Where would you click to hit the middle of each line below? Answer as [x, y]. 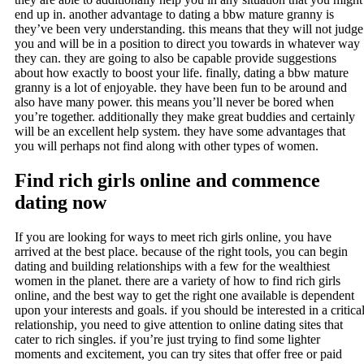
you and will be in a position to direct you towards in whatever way [187, 44]
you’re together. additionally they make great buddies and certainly [185, 117]
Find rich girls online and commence [167, 181]
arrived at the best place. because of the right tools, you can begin [181, 252]
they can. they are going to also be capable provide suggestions [175, 58]
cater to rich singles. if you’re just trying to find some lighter [167, 340]
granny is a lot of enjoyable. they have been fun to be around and [181, 88]
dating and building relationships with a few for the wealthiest [172, 266]
